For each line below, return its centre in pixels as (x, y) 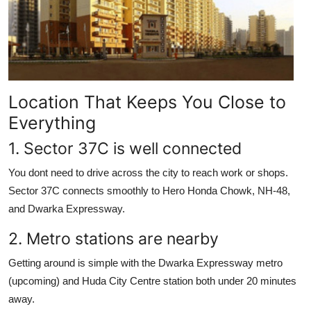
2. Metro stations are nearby (114, 238)
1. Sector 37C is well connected (125, 148)
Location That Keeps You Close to (147, 102)
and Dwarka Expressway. (67, 208)
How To (31, 46)
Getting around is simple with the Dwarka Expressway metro (145, 262)
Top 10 (28, 12)
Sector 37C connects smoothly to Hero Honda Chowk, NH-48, (149, 190)
